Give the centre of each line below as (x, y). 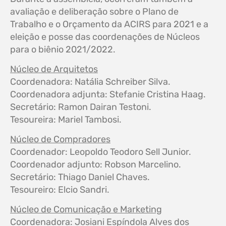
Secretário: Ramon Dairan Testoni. (81, 107)
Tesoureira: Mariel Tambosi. (66, 119)
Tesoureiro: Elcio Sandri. (60, 189)
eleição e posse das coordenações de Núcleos (105, 37)
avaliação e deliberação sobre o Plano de (94, 11)
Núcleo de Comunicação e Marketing (86, 209)
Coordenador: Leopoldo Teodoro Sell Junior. (101, 152)
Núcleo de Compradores (60, 139)
